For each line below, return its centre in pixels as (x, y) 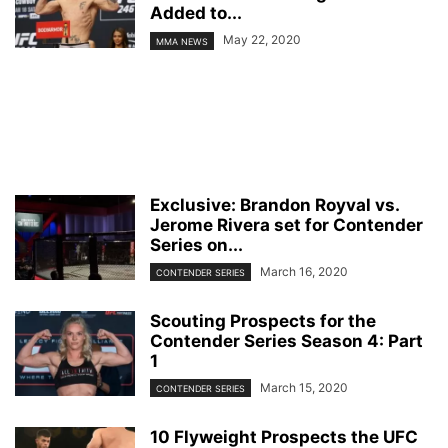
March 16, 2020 (304, 271)
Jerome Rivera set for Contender (286, 224)
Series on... (196, 244)
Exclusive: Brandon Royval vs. (274, 204)
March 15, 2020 (304, 387)
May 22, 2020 (262, 40)
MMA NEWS (182, 41)
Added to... (196, 13)
